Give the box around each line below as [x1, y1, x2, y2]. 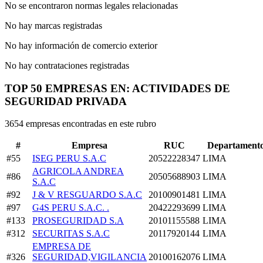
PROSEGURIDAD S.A [32, 215, 124, 226]
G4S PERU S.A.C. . [32, 203, 109, 213]
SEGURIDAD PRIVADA [5, 95, 127, 107]
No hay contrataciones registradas [5, 60, 129, 70]
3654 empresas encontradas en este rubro [5, 119, 156, 129]
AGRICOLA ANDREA [32, 166, 124, 177]
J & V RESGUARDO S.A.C [32, 190, 142, 200]
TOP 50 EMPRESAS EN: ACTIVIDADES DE [5, 82, 230, 95]
